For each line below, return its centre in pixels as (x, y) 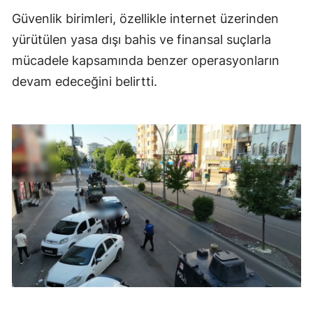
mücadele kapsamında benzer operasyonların (146, 61)
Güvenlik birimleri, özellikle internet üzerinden (145, 19)
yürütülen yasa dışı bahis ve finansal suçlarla (141, 40)
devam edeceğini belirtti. (85, 82)
